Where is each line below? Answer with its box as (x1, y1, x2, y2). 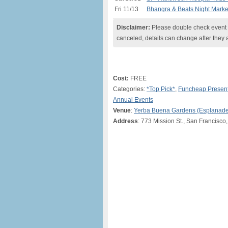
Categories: (113, 85, 147, 93)
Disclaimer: (117, 24, 150, 31)
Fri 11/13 (115, 6, 138, 13)
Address (113, 118, 138, 125)
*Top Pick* (147, 85, 175, 93)
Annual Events (113, 96, 153, 103)
